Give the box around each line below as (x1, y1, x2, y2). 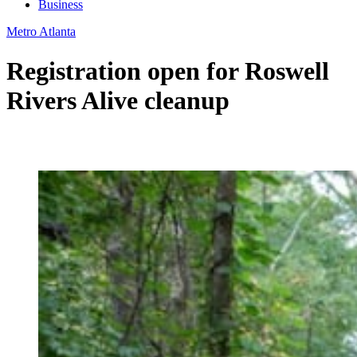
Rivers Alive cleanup (6, 85, 229, 115)
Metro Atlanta (6, 25, 76, 39)
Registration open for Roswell (6, 56, 329, 85)
